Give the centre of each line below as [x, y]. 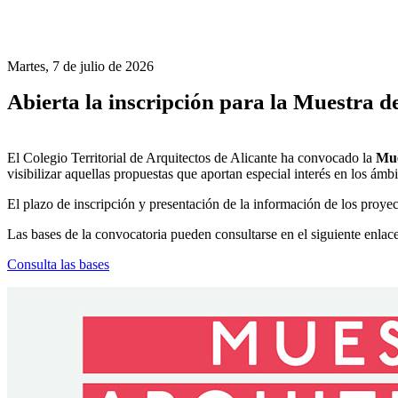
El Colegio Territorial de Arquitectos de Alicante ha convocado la [191, 157]
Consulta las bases [58, 264]
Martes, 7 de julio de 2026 [80, 66]
